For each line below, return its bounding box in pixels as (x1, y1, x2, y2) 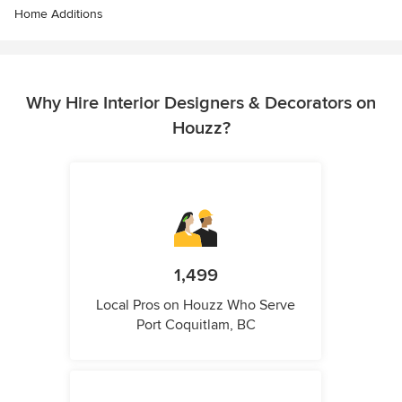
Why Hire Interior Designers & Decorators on (26, 92, 376, 115)
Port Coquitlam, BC (135, 316, 256, 335)
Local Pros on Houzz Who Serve (96, 296, 295, 315)
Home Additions (14, 6, 103, 22)
